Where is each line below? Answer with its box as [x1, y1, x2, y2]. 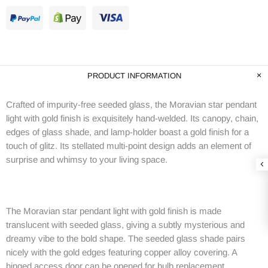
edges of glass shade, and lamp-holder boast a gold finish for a [6, 126, 249, 137]
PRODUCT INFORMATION [87, 71, 181, 80]
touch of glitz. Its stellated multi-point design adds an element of [6, 140, 251, 151]
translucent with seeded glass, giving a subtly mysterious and [6, 219, 245, 230]
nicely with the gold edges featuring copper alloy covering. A [6, 246, 237, 257]
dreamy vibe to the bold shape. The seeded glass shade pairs [6, 233, 245, 243]
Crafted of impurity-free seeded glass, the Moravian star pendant [6, 99, 257, 109]
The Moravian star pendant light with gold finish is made [6, 205, 221, 216]
